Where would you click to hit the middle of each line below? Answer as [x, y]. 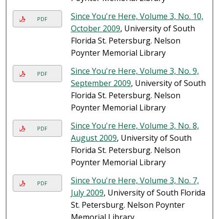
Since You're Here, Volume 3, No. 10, [137, 16]
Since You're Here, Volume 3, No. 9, [135, 71]
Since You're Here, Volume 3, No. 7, [135, 181]
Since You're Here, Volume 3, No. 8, [135, 126]
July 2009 [87, 193]
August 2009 [94, 138]
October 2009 [95, 29]
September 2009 [101, 83]
